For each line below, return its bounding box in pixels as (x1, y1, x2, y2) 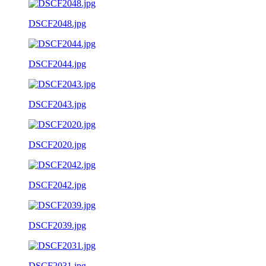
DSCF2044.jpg (28, 58, 86, 69)
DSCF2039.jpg (28, 220, 86, 230)
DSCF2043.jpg (28, 99, 86, 109)
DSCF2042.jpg (28, 179, 86, 190)
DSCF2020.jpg (28, 139, 86, 150)
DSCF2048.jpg (28, 18, 86, 28)
